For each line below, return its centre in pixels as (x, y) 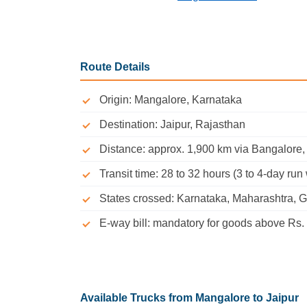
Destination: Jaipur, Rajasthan (172, 125)
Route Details (115, 67)
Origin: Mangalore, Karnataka (171, 100)
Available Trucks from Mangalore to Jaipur (189, 298)
